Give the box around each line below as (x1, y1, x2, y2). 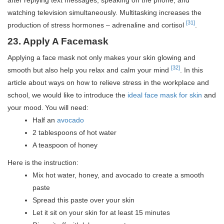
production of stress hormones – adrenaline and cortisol (7, 20, 186, 29)
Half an (32, 115, 57, 124)
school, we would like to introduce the (7, 90, 127, 99)
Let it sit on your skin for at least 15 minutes (32, 208, 170, 216)
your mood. (7, 103, 43, 111)
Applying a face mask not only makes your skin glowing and (7, 53, 195, 61)
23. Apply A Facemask (7, 35, 108, 46)
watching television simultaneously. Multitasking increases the (7, 8, 201, 16)
